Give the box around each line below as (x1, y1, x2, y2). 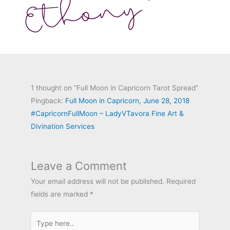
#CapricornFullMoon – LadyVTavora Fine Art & (31, 109, 184, 118)
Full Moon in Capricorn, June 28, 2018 (65, 97, 189, 105)
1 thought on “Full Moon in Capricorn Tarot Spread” (31, 84, 198, 92)
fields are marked (31, 190, 90, 199)
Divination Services (31, 122, 94, 131)
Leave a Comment (31, 159, 127, 173)
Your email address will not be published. (31, 177, 164, 186)
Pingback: (31, 97, 65, 105)
